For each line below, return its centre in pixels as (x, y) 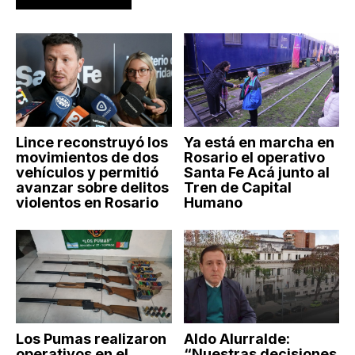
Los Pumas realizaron (91, 338)
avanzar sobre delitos (92, 187)
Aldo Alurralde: (237, 338)
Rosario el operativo (254, 157)
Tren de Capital (237, 187)
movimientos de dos (87, 157)
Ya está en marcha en (259, 142)
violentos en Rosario (87, 202)
